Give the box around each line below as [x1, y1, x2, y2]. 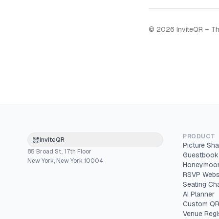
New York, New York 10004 [27, 157, 103, 165]
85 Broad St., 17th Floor [27, 148, 91, 155]
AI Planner [183, 190, 215, 198]
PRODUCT [183, 132, 216, 140]
